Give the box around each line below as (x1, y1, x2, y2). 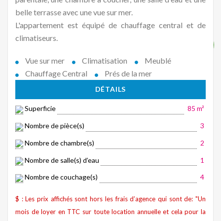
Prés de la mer (103, 69, 152, 78)
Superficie (24, 104, 56, 113)
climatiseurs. (15, 33, 58, 43)
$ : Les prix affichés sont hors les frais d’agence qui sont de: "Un (15, 195, 206, 203)
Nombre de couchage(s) (24, 173, 98, 182)
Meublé (143, 56, 171, 66)
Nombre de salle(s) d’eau (24, 155, 99, 164)
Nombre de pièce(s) (24, 121, 84, 130)
